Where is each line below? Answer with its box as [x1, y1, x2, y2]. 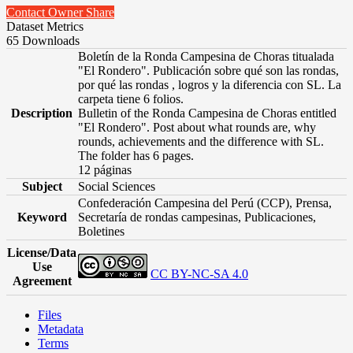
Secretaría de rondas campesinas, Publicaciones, [78, 210, 316, 224]
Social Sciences [78, 179, 155, 193]
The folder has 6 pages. [78, 148, 194, 162]
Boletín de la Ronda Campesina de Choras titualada [78, 49, 334, 63]
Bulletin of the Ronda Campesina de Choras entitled [78, 106, 336, 120]
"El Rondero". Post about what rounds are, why [78, 120, 316, 134]
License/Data [7, 245, 76, 259]
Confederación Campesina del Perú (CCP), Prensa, [78, 195, 332, 210]
